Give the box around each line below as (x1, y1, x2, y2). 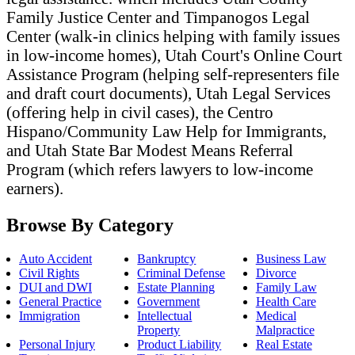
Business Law (255, 251, 326, 265)
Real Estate (255, 337, 312, 351)
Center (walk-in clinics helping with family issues (6, 26, 340, 45)
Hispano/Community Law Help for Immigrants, (6, 121, 326, 140)
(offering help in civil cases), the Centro (6, 102, 273, 121)
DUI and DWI (19, 280, 92, 294)
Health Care (255, 294, 316, 308)
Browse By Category (6, 214, 174, 235)
